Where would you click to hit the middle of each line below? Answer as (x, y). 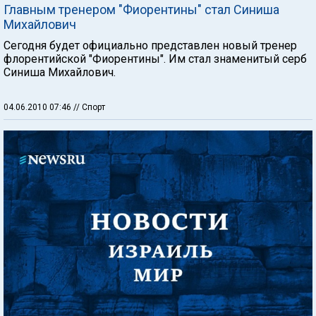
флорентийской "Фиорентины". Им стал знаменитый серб (155, 59)
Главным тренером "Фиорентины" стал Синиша (141, 9)
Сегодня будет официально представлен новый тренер (150, 45)
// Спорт (89, 107)
